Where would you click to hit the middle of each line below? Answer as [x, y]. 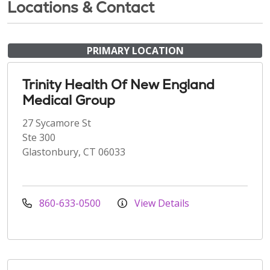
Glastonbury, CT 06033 [74, 152]
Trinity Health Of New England [118, 84]
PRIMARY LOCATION [135, 50]
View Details [161, 203]
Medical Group [69, 100]
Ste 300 [39, 137]
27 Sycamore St [57, 123]
